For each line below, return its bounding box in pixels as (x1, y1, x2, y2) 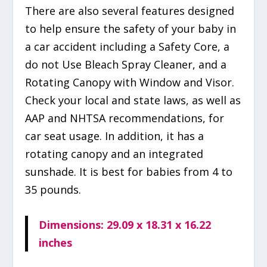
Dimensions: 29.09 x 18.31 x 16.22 (38, 218, 211, 232)
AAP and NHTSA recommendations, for (25, 111, 225, 126)
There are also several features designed (25, 4, 235, 18)
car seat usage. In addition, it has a (25, 129, 204, 144)
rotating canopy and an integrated (25, 147, 204, 162)
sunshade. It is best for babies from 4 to (25, 164, 233, 179)
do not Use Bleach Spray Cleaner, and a (25, 57, 227, 72)
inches (38, 235, 72, 250)
